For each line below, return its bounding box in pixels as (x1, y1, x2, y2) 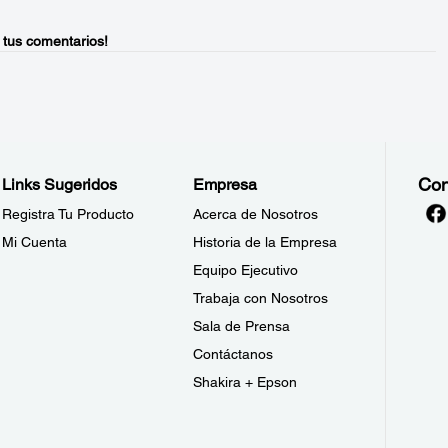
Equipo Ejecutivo (193, 262, 299, 278)
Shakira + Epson (193, 374, 298, 390)
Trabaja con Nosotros (193, 290, 329, 306)
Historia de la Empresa (193, 234, 338, 250)
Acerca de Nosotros (193, 206, 319, 222)
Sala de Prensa (193, 318, 291, 334)
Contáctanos (193, 346, 274, 362)
